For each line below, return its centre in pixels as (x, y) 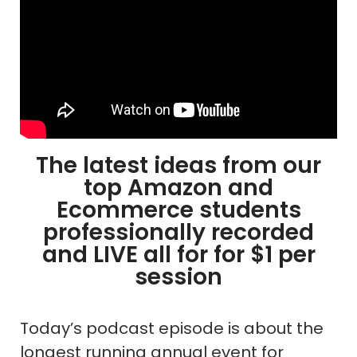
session (178, 277)
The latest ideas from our (178, 165)
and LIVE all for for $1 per (178, 254)
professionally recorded (178, 232)
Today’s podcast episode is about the (172, 328)
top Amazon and (178, 187)
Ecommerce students (178, 210)
